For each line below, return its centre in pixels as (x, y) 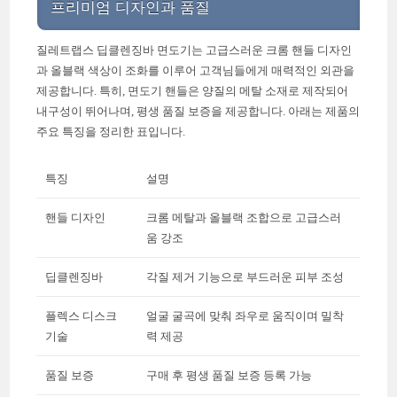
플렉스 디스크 (82, 315)
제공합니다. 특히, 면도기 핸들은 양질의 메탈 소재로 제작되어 (193, 90)
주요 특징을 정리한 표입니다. (111, 131)
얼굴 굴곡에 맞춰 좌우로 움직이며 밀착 (245, 315)
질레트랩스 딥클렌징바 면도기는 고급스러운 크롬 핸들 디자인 (195, 50)
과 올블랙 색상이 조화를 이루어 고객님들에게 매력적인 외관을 (196, 70)
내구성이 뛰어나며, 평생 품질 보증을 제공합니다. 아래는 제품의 (198, 111)
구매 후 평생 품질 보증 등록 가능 (230, 375)
